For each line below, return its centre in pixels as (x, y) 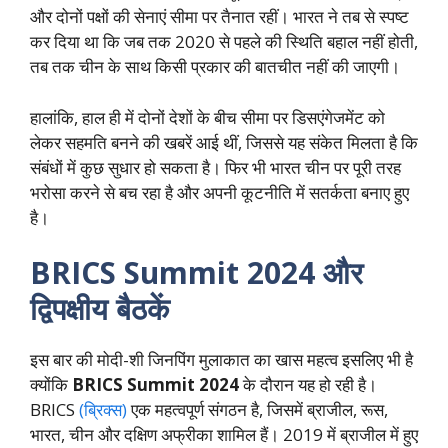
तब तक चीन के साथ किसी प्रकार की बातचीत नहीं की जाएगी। (215, 67)
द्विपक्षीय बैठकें (99, 309)
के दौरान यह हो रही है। (308, 385)
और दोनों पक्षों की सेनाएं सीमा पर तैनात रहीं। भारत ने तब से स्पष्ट (219, 17)
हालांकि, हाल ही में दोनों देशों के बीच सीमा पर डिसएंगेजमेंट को (207, 117)
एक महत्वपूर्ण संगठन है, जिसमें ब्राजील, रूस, (259, 410)
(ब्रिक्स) (103, 410)
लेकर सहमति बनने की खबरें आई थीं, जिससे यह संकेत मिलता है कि (224, 142)
